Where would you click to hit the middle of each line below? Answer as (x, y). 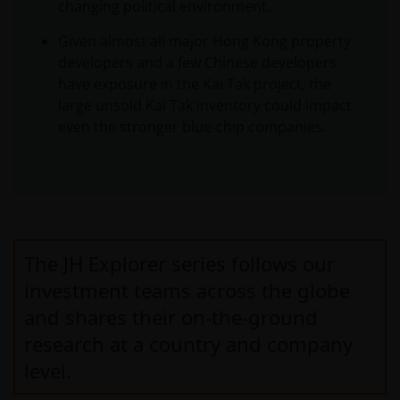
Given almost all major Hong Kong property (204, 42)
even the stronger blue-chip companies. (192, 127)
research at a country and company (188, 344)
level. (48, 371)
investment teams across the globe (187, 291)
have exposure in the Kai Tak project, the (195, 84)
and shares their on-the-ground (171, 317)
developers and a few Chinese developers (197, 63)
